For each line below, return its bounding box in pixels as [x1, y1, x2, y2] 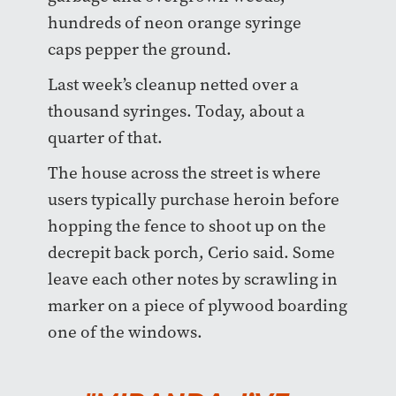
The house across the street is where [47, 162, 321, 185]
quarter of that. [47, 126, 163, 149]
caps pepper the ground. [47, 38, 232, 61]
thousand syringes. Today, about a [47, 100, 305, 123]
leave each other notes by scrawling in [47, 268, 338, 291]
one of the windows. [47, 321, 202, 344]
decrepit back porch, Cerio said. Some [47, 241, 335, 264]
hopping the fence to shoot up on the [47, 215, 326, 238]
